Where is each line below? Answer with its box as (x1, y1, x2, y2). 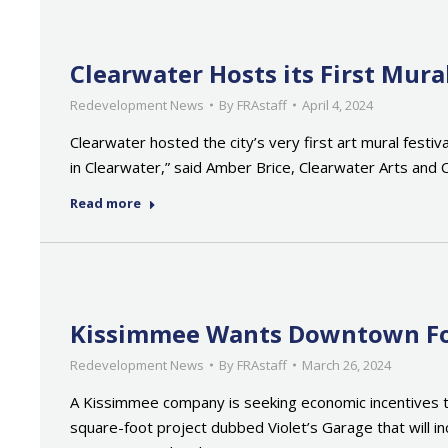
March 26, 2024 (302, 356, 391, 374)
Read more (70, 194, 141, 212)
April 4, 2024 (302, 96, 373, 114)
